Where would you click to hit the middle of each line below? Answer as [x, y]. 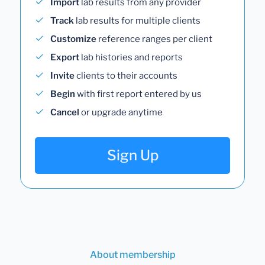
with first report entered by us [138, 94]
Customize [73, 39]
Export [65, 57]
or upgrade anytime [121, 112]
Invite [62, 75]
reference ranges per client [154, 39]
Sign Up [132, 155]
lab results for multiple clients [137, 20]
